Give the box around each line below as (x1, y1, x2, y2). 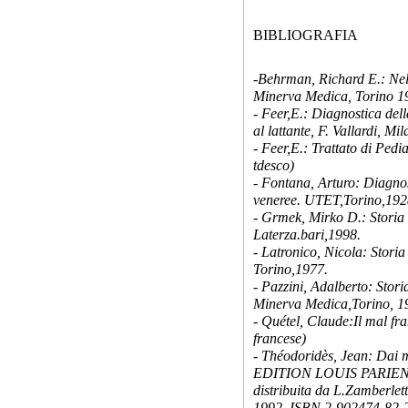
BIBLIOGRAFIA (253, 27, 358, 43)
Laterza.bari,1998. (253, 227, 361, 242)
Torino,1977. (253, 261, 328, 277)
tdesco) (253, 158, 294, 173)
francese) (253, 331, 306, 346)
